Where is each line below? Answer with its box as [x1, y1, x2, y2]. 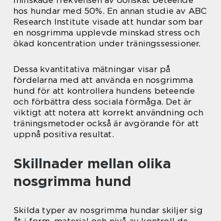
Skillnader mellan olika [13, 154, 171, 172]
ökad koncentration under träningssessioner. [13, 38, 201, 48]
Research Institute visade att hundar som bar [13, 16, 203, 27]
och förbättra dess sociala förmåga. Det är [13, 96, 192, 107]
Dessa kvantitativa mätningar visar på [13, 64, 171, 74]
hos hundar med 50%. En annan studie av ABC [13, 5, 207, 16]
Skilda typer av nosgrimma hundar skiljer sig [13, 205, 203, 215]
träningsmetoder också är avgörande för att [13, 118, 199, 128]
